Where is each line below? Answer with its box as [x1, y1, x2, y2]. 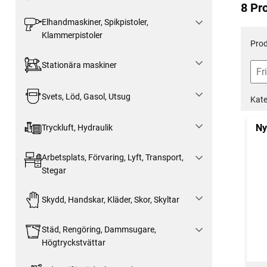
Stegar [41, 165, 66, 175]
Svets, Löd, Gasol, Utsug [41, 91, 131, 101]
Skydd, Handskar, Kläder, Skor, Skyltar [41, 195, 179, 205]
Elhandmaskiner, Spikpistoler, [41, 17, 148, 27]
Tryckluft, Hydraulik [41, 123, 113, 133]
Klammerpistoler [41, 30, 103, 41]
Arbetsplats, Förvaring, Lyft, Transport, [41, 152, 184, 162]
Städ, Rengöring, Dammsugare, [41, 224, 156, 234]
